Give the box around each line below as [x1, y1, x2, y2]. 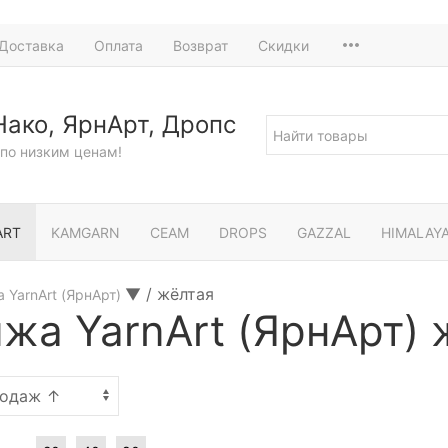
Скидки [258, 36, 309, 54]
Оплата [94, 36, 143, 54]
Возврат [173, 36, 228, 54]
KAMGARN [51, 223, 120, 241]
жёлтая [157, 284, 214, 304]
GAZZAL [297, 223, 351, 241]
